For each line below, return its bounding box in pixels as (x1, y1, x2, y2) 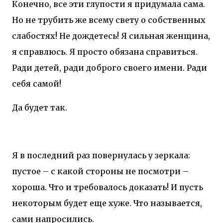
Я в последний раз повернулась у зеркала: (12, 150, 190, 160)
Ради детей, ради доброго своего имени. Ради (12, 62, 207, 73)
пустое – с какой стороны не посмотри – (12, 166, 189, 176)
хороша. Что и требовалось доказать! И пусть (12, 182, 203, 192)
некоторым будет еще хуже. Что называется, (12, 198, 202, 208)
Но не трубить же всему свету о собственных (12, 14, 206, 25)
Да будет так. (12, 102, 67, 112)
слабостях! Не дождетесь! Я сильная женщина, (12, 30, 210, 41)
